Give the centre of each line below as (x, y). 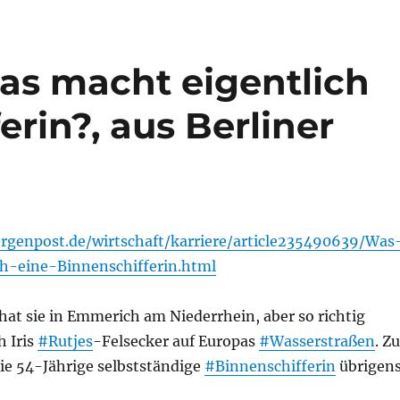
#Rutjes (65, 341)
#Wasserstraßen (317, 341)
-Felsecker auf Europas (175, 341)
